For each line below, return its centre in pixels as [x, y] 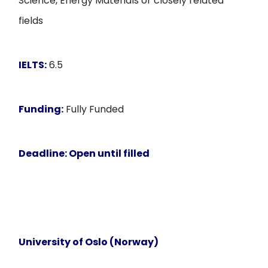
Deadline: [44, 153]
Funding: [41, 109]
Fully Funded [94, 109]
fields [31, 21]
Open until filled [109, 153]
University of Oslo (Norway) [89, 242]
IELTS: [33, 65]
